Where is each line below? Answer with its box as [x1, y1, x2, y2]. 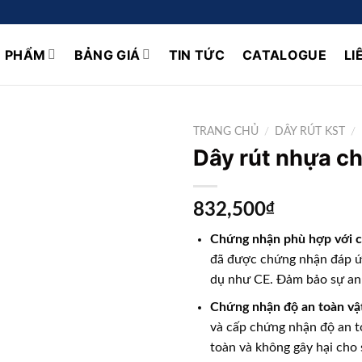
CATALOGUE [242, 46, 326, 63]
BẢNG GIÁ [74, 46, 141, 63]
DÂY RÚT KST [275, 126, 346, 137]
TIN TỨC [168, 46, 225, 63]
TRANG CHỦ [193, 126, 259, 137]
